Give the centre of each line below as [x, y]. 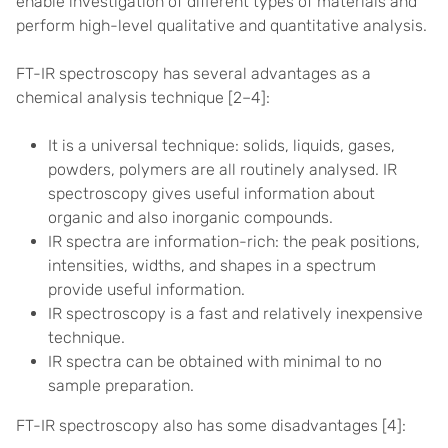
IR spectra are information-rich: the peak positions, [234, 241]
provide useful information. [146, 289]
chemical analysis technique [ [124, 97]
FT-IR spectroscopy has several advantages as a [193, 73]
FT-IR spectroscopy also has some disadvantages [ [201, 425]
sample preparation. [121, 385]
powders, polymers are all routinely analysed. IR [222, 169]
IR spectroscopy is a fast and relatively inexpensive [235, 313]
